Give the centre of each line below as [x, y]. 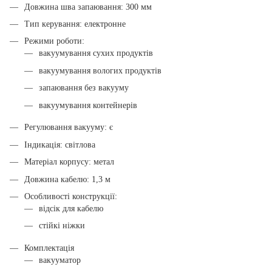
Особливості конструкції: [71, 196]
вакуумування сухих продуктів [96, 53]
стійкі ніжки [62, 226]
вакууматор [60, 260]
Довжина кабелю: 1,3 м [67, 179]
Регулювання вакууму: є [69, 127]
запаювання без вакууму [84, 88]
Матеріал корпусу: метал [69, 162]
